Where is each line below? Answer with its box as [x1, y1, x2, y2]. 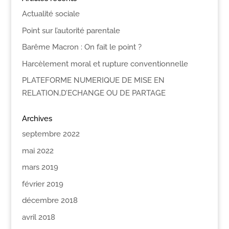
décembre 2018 [21, 196, 78, 205]
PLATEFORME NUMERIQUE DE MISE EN [21, 76, 165, 85]
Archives [21, 114, 52, 123]
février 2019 [21, 179, 63, 189]
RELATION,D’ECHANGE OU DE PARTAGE [21, 88, 166, 98]
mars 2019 [21, 163, 58, 172]
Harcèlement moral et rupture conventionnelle [21, 59, 188, 68]
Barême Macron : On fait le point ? [21, 42, 142, 52]
